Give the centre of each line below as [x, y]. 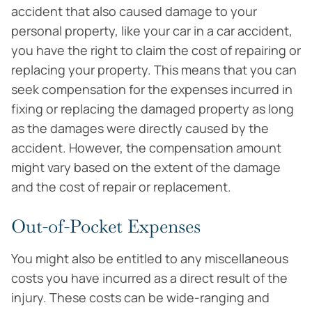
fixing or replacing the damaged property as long [153, 109]
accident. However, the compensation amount [146, 148]
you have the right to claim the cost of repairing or [156, 50]
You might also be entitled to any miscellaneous [150, 258]
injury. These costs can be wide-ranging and [140, 297]
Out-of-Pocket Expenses [106, 226]
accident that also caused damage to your [134, 11]
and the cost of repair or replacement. [121, 187]
